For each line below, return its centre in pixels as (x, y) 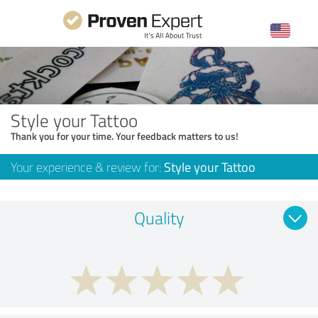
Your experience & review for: (87, 166)
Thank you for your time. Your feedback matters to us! (125, 136)
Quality (159, 217)
